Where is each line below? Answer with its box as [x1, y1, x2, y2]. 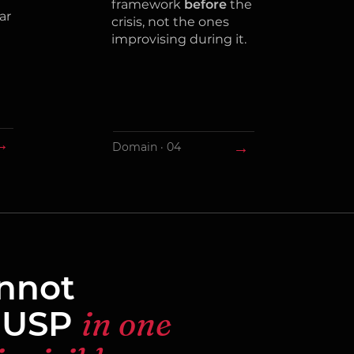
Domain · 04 [111, 140, 181, 154]
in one [81, 303, 171, 345]
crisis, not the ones [111, 14, 229, 29]
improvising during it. [111, 32, 247, 47]
